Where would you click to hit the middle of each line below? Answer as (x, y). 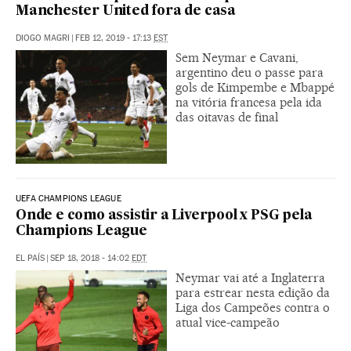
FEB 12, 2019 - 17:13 (114, 38)
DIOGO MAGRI (43, 38)
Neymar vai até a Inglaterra (250, 278)
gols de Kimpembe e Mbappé (255, 88)
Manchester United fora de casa (126, 12)
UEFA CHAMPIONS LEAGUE (69, 199)
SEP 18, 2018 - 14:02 (91, 258)
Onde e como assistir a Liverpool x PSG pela (164, 216)
